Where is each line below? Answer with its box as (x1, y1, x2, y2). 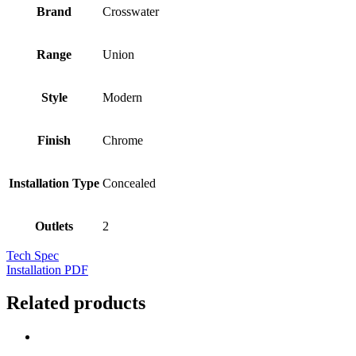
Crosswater (103, 4, 159, 18)
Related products (6, 292, 145, 314)
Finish (37, 133, 71, 147)
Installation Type (9, 176, 99, 190)
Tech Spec (6, 248, 59, 262)
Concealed (103, 176, 156, 190)
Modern (103, 90, 142, 104)
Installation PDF (6, 262, 88, 277)
